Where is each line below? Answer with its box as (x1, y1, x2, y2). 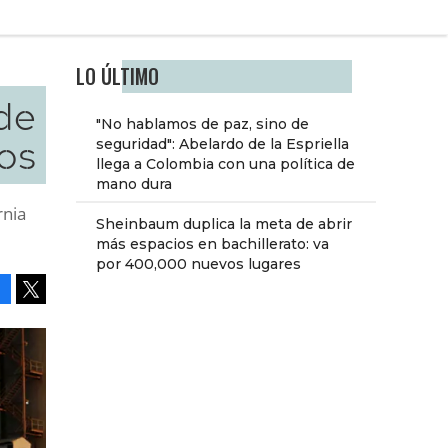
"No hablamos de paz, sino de (96, 115, 309, 134)
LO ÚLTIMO (76, 62, 159, 92)
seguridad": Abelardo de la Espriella (96, 135, 349, 154)
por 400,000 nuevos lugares (96, 255, 301, 274)
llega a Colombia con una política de (96, 155, 355, 174)
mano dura (96, 175, 172, 194)
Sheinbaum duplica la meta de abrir (96, 215, 352, 234)
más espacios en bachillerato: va (96, 235, 329, 254)
